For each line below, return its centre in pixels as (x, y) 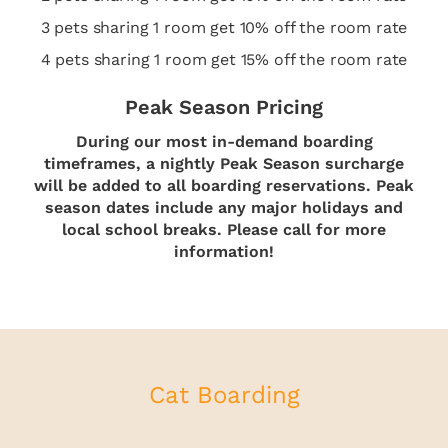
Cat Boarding (224, 395)
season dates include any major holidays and (224, 208)
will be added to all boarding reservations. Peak (224, 186)
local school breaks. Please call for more (224, 230)
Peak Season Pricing (224, 107)
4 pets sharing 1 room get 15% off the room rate (224, 60)
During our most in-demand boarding (224, 142)
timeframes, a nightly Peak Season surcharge (224, 164)
